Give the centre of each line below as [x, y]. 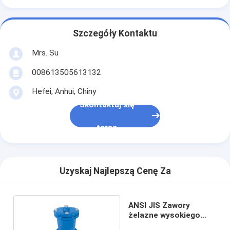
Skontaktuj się [107, 105]
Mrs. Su [45, 53]
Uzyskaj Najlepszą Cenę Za [115, 171]
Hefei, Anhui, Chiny [64, 91]
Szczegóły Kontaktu [115, 34]
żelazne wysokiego [164, 215]
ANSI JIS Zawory [159, 205]
